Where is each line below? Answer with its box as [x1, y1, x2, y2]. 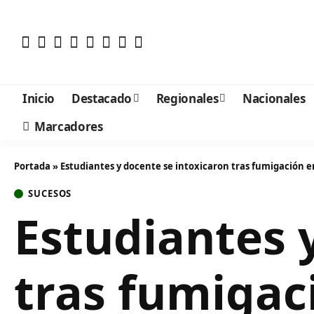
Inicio [22, 90, 55, 107]
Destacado [71, 90, 132, 107]
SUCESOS [28, 187, 72, 200]
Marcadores [34, 118, 103, 135]
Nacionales [242, 90, 306, 107]
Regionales [156, 90, 219, 107]
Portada [14, 160, 50, 172]
